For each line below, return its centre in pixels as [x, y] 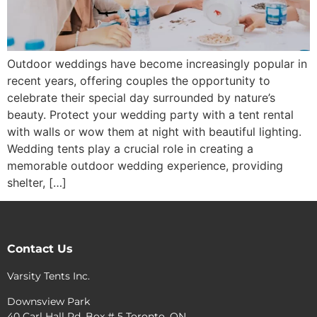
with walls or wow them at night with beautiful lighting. [154, 131]
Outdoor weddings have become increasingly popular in [157, 63]
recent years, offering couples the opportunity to [139, 80]
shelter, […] [37, 182]
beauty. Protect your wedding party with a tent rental [150, 114]
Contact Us [40, 249]
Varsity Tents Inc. [48, 276]
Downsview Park [48, 301]
